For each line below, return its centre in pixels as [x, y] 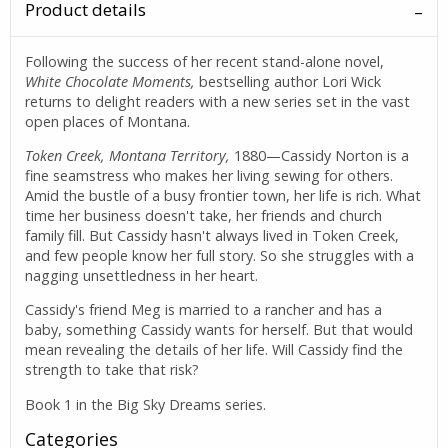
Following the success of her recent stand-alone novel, [205, 61]
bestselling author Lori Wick [288, 81]
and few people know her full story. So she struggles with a [220, 256]
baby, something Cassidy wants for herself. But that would [219, 330]
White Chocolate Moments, [110, 81]
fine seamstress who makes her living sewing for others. [209, 176]
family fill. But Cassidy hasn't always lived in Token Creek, [212, 236]
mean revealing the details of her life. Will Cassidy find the [214, 350]
